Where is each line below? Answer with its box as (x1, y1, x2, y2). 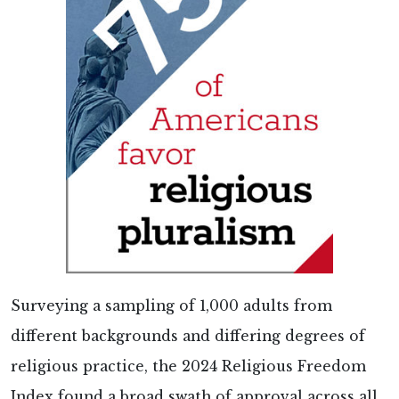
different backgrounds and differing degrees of (11, 327, 365, 345)
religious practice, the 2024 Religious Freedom (11, 357, 366, 375)
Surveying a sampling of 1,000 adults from (11, 297, 332, 314)
